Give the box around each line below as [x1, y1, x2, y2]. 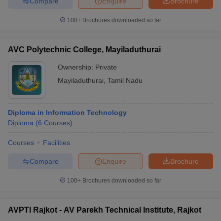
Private [95, 63, 117, 71]
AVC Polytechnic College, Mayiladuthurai [8, 45, 161, 54]
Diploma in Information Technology [8, 109, 127, 116]
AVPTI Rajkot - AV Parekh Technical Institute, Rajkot [8, 206, 201, 214]
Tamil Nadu [108, 76, 143, 84]
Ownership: [58, 63, 95, 71]
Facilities [43, 139, 70, 147]
